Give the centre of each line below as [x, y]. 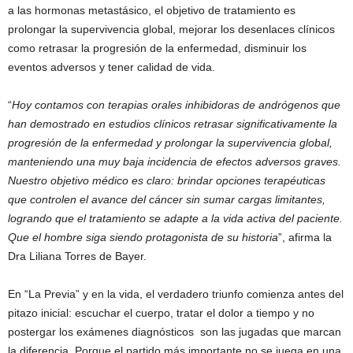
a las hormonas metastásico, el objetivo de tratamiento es [152, 11]
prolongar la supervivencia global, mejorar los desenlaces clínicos [171, 30]
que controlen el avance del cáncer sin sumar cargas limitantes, [167, 200]
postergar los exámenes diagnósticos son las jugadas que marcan [175, 332]
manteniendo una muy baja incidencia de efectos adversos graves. [175, 162]
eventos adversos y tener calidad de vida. [113, 67]
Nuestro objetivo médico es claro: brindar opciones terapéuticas [167, 181]
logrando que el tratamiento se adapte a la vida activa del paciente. [175, 219]
